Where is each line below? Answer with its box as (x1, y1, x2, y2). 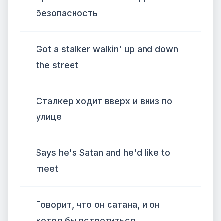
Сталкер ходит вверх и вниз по (36, 96, 172, 106)
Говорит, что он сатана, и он (36, 199, 160, 210)
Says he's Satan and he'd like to (36, 147, 170, 158)
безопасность (36, 8, 98, 18)
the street (36, 60, 78, 70)
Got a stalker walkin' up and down (36, 44, 178, 54)
